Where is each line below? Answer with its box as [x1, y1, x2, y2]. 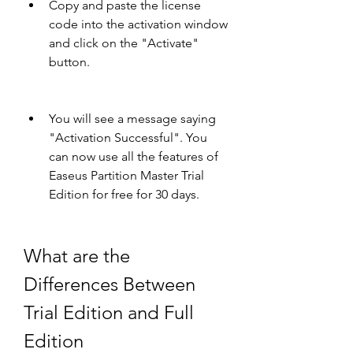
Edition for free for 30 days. [49, 187, 199, 202]
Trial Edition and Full [24, 301, 194, 324]
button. [49, 54, 90, 69]
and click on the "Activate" [49, 35, 199, 50]
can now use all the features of [49, 149, 218, 164]
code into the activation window [49, 17, 228, 32]
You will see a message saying [49, 111, 216, 126]
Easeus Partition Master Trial [49, 168, 204, 183]
